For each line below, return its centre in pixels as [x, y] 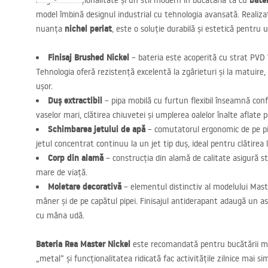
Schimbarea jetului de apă [97, 129]
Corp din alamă [76, 158]
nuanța [50, 29]
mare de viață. [62, 172]
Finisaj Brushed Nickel [89, 57]
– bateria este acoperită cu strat [190, 57]
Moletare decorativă [85, 187]
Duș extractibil [75, 100]
